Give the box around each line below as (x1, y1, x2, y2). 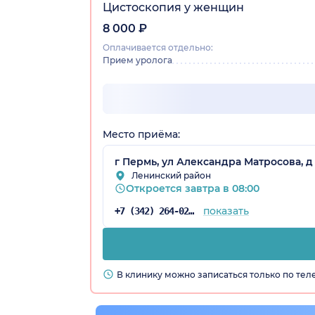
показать (202, 204, 249, 217)
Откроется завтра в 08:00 (126, 181, 259, 195)
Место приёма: (103, 127, 180, 141)
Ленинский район (131, 169, 211, 181)
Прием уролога (103, 54, 172, 65)
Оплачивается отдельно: (103, 41, 213, 53)
